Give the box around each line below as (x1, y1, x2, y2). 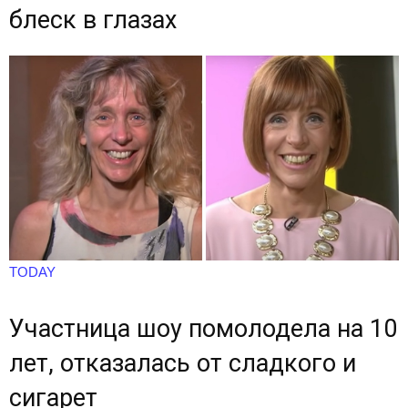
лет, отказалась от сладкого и (9, 348, 356, 378)
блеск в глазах (9, 5, 177, 36)
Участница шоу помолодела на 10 (9, 313, 397, 343)
